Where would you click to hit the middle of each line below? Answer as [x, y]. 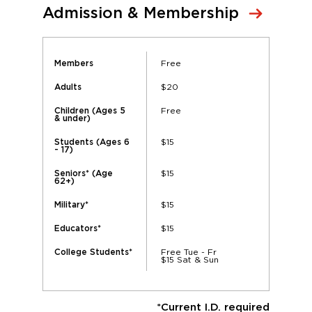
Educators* [78, 228]
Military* [71, 204]
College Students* [93, 252]
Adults [68, 87]
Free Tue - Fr [189, 251]
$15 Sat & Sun [190, 259]
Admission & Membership [141, 13]
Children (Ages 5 [90, 110]
